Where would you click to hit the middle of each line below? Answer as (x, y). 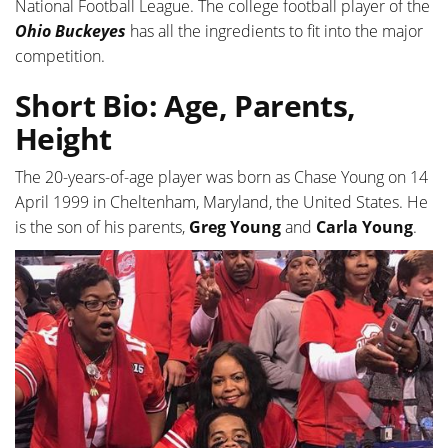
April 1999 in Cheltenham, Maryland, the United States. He (221, 201)
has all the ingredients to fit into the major (276, 30)
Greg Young (237, 226)
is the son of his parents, (102, 226)
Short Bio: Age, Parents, (185, 105)
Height (63, 138)
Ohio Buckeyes (70, 30)
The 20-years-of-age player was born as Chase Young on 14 (221, 176)
